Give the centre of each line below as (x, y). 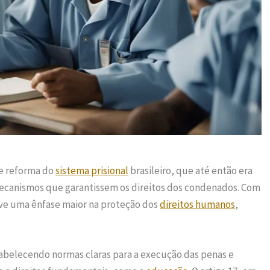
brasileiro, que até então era (190, 170)
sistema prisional (92, 170)
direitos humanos (197, 204)
